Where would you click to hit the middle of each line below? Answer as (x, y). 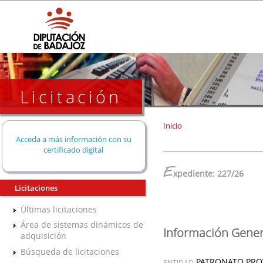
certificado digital (74, 149)
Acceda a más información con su (73, 139)
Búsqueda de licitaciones (70, 251)
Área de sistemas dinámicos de (82, 225)
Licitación (71, 97)
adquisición (43, 236)
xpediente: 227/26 (208, 173)
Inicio (172, 126)
